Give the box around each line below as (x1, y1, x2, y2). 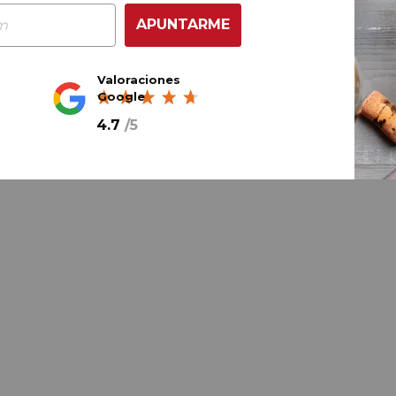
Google (97, 88, 146, 103)
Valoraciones (97, 72, 181, 87)
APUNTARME (135, 16, 230, 34)
